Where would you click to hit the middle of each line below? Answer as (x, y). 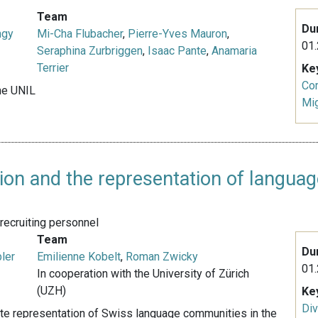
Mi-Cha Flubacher (80, 34)
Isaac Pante (177, 51)
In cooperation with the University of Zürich (143, 274)
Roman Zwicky (162, 257)
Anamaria (235, 51)
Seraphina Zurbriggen (90, 51)
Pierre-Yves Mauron (178, 34)
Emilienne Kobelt (79, 257)
